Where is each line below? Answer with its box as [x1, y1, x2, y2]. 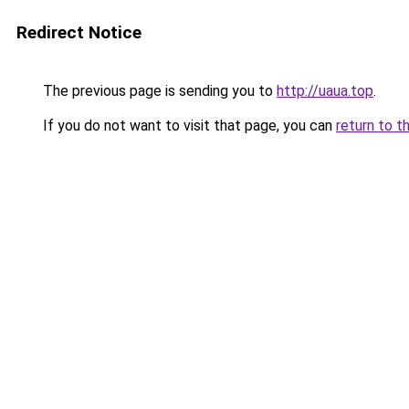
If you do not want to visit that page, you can [39, 117, 336, 134]
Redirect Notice [16, 22, 142, 43]
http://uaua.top [277, 82, 373, 100]
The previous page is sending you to [39, 82, 277, 100]
